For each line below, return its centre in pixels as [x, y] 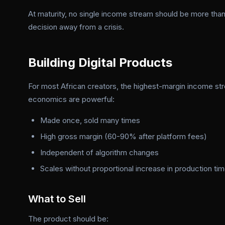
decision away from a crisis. [76, 27]
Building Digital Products [100, 63]
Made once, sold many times [90, 120]
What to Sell [57, 199]
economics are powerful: [71, 99]
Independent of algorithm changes [99, 152]
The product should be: [68, 219]
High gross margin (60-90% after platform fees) [124, 136]
